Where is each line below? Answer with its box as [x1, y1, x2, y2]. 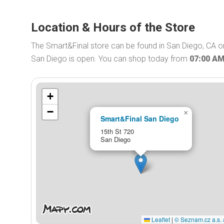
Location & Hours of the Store [31, 20, 195, 34]
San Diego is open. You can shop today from [31, 54, 189, 63]
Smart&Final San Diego [100, 113, 179, 123]
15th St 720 [100, 126, 134, 136]
